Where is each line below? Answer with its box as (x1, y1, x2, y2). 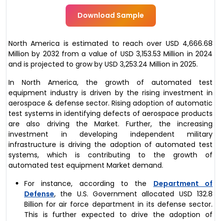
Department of (153, 179, 213, 189)
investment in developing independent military (8, 129, 213, 140)
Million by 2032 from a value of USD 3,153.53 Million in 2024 (8, 49, 213, 59)
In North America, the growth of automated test (8, 77, 213, 88)
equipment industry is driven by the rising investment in (8, 88, 213, 98)
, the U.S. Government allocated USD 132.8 (54, 189, 213, 199)
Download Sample (77, 10, 144, 21)
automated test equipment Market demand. (8, 160, 163, 171)
